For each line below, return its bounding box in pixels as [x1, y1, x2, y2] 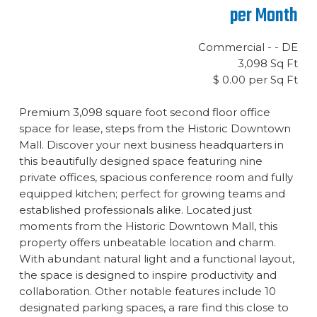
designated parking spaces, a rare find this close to [18, 300, 289, 314]
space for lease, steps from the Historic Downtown [18, 121, 291, 135]
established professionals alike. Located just [18, 202, 252, 217]
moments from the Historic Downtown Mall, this [18, 219, 277, 233]
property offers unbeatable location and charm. [18, 235, 276, 249]
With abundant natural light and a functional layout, [18, 251, 294, 265]
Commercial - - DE [198, 40, 299, 54]
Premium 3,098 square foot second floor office [18, 105, 270, 119]
